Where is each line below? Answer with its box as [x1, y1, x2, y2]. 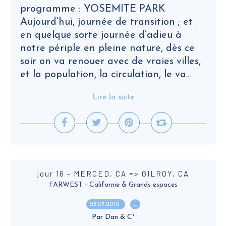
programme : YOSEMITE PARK [20, 4, 165, 14]
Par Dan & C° [91, 213, 135, 221]
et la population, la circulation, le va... [20, 70, 191, 80]
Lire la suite [92, 94, 134, 101]
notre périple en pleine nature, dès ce [20, 43, 195, 53]
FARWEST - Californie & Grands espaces [48, 181, 178, 189]
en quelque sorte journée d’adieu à [20, 30, 182, 40]
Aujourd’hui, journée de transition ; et [20, 17, 193, 27]
